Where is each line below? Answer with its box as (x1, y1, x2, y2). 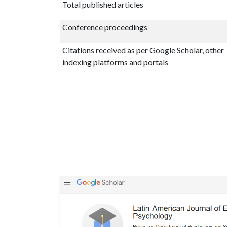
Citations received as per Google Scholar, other (62, 45, 224, 55)
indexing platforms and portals (62, 57, 168, 67)
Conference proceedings (62, 22, 147, 32)
